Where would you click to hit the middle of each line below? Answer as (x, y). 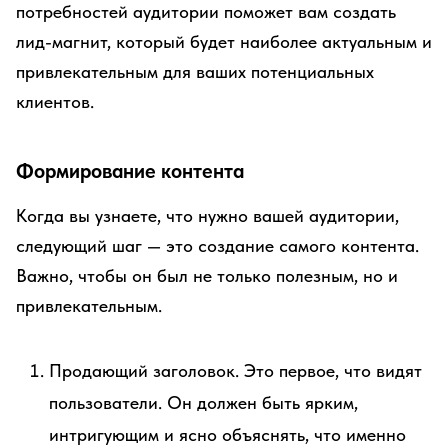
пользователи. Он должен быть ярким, (203, 402)
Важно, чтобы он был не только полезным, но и (207, 275)
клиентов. (55, 101)
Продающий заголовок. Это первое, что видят (235, 370)
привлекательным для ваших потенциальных (195, 71)
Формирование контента (130, 171)
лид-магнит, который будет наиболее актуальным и (224, 41)
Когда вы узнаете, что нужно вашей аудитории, (207, 215)
